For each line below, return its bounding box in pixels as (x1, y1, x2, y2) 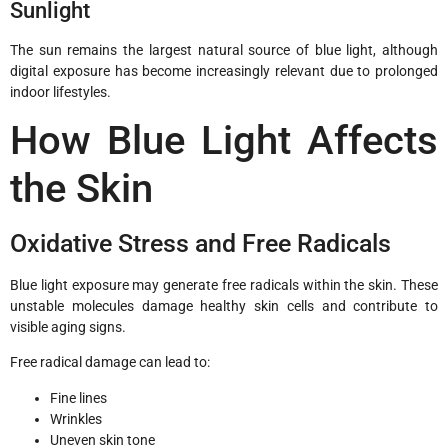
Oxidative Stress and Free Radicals (10, 229, 391, 259)
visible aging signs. (10, 319, 126, 336)
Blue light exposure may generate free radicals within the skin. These (10, 277, 438, 294)
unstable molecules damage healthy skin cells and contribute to (10, 298, 438, 315)
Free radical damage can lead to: (10, 354, 210, 371)
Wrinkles (50, 410, 102, 427)
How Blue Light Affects (10, 117, 438, 165)
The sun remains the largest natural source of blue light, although (10, 41, 438, 58)
